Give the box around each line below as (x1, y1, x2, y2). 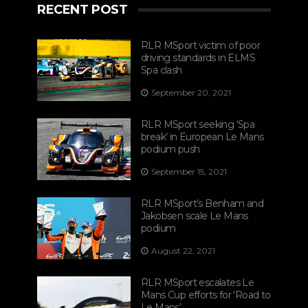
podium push (141, 142, 200, 155)
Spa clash (141, 63, 182, 76)
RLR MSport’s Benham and (141, 197, 264, 210)
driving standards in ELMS (141, 51, 255, 64)
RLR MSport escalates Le (141, 276, 254, 289)
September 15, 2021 (151, 166, 227, 177)
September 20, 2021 (151, 87, 231, 98)
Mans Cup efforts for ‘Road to (141, 288, 271, 301)
